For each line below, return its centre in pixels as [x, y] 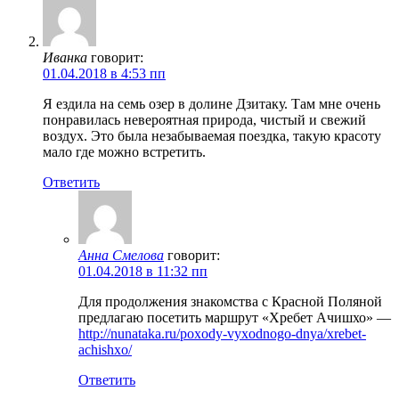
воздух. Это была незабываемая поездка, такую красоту [212, 135]
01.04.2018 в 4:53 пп [104, 73]
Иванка [65, 57]
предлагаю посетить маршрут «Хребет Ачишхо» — [235, 317]
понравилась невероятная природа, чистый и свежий [204, 119]
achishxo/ [105, 349]
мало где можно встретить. [124, 151]
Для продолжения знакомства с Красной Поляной [230, 301]
